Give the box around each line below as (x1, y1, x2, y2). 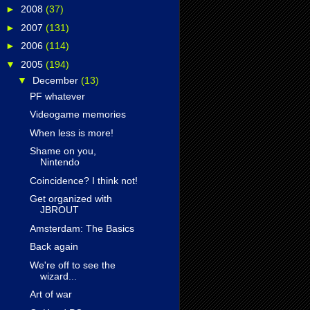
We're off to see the (29, 259, 116, 271)
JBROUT (39, 204, 79, 216)
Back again (29, 241, 78, 253)
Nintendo (39, 156, 80, 168)
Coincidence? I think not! (29, 174, 138, 186)
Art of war (29, 289, 72, 300)
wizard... (39, 270, 77, 282)
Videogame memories (29, 109, 126, 120)
